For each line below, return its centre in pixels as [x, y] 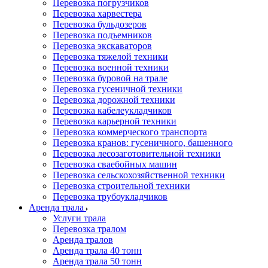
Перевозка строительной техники [121, 186]
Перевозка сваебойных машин [115, 164]
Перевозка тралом [89, 229]
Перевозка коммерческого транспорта [130, 132]
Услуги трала [79, 218]
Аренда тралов [83, 240]
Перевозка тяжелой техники [110, 57]
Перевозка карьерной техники [115, 121]
